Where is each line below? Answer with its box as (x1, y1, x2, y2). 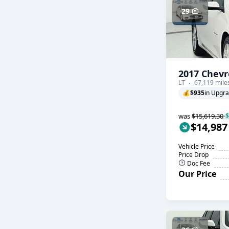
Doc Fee (186, 159, 210, 168)
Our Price (178, 168, 216, 179)
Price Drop (178, 150, 209, 159)
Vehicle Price (178, 142, 215, 151)
